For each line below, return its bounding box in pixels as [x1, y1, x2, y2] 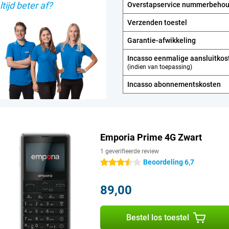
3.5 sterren [121, 158, 155, 167]
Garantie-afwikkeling [127, 36, 196, 44]
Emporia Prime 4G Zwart [100, 131, 202, 143]
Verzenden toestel [127, 18, 187, 27]
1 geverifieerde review [100, 147, 159, 155]
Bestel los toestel [126, 212, 189, 222]
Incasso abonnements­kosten [127, 80, 221, 88]
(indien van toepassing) [127, 63, 192, 71]
